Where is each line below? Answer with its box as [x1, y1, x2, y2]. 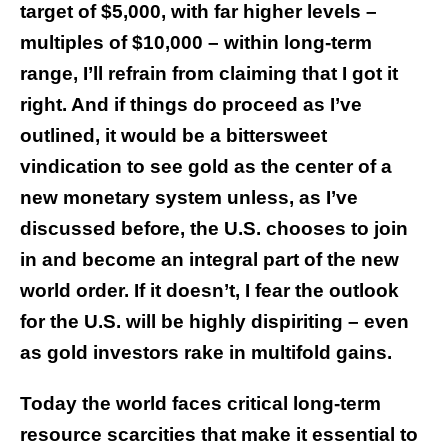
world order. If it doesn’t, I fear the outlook [20, 280, 399, 302]
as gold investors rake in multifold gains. [20, 342, 392, 364]
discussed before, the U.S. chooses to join [20, 218, 408, 240]
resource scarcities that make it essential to [20, 424, 418, 446]
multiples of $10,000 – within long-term [20, 32, 372, 54]
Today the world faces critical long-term [20, 393, 381, 415]
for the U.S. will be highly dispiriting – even [20, 311, 409, 333]
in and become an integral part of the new [20, 249, 399, 271]
